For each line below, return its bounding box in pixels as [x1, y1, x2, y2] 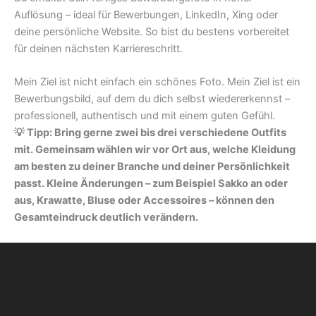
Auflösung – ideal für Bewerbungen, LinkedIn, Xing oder [14, 8, 278, 22]
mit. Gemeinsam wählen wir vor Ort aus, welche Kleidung [14, 143, 296, 157]
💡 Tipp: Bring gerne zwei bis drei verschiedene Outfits [14, 126, 286, 140]
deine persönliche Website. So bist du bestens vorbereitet [14, 25, 289, 39]
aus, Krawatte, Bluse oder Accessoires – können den [14, 194, 274, 207]
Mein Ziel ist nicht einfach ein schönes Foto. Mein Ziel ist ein [14, 75, 300, 89]
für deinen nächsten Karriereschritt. [14, 42, 183, 56]
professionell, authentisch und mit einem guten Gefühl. [14, 109, 275, 123]
